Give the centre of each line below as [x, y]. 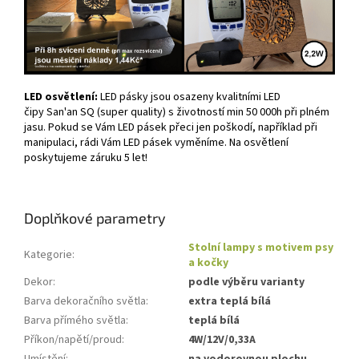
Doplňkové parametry [95, 218]
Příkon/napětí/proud [73, 340]
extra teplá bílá [230, 302]
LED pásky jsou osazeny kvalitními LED [190, 97]
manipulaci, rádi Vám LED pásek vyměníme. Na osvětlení [156, 143]
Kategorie [48, 255]
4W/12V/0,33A [222, 340]
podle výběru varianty [246, 282]
